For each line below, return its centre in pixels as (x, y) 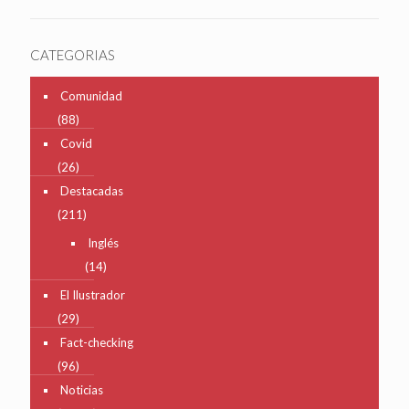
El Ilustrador (93, 294)
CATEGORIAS (73, 54)
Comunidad (91, 95)
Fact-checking (97, 342)
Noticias (82, 389)
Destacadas (92, 190)
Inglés (103, 242)
